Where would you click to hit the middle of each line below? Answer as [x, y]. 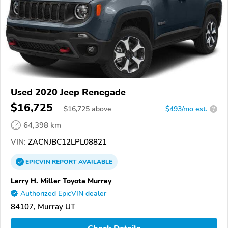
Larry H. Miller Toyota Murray [61, 180]
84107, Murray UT [43, 206]
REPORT [64, 162]
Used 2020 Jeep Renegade [68, 92]
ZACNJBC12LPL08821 [66, 142]
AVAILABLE [95, 162]
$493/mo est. [186, 109]
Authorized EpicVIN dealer [63, 193]
